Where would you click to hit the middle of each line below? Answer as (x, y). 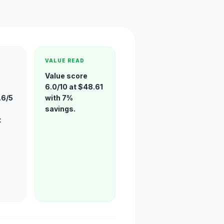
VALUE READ (65, 60)
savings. (60, 109)
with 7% (59, 98)
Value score (66, 76)
